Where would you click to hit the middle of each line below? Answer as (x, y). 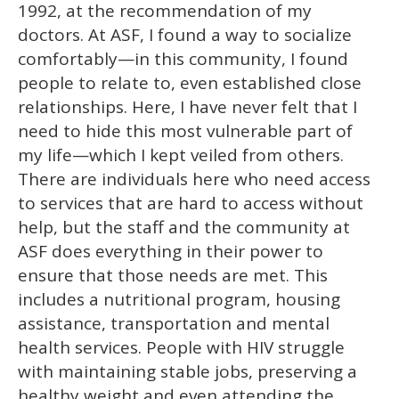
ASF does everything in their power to (171, 251)
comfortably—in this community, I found (183, 58)
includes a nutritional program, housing (179, 299)
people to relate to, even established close (190, 82)
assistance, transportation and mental (174, 323)
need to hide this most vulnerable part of (185, 130)
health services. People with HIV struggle (181, 347)
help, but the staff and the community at (184, 227)
